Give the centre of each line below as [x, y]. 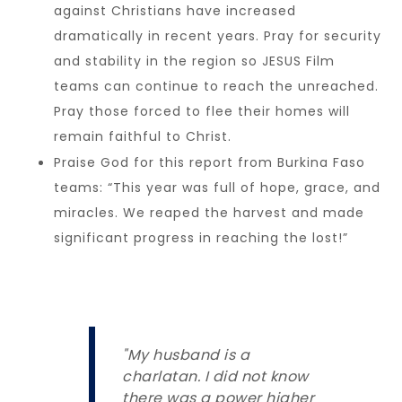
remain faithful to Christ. [143, 136]
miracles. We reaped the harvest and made [209, 212]
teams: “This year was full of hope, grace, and [217, 187]
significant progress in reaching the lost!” [201, 237]
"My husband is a [186, 354]
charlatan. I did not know [215, 376]
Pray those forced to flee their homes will [202, 111]
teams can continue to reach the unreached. [216, 86]
